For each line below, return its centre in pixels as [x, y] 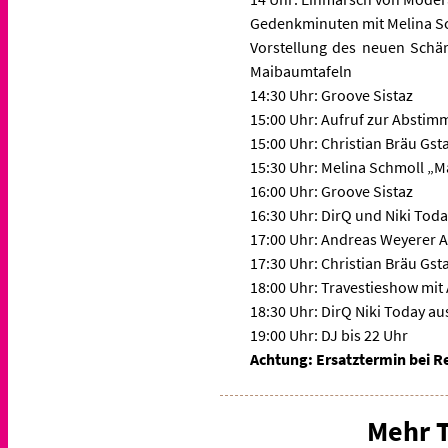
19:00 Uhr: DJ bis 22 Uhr [329, 335]
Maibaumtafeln [301, 71]
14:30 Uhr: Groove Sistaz [331, 95]
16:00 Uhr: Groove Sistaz [331, 191]
